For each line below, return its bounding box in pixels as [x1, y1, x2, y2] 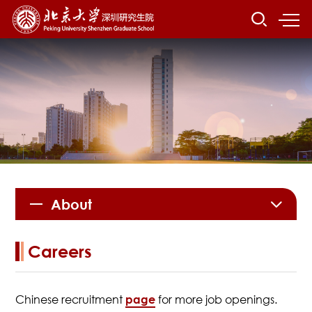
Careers [28, 241, 93, 261]
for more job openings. [155, 292, 278, 306]
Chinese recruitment [15, 292, 126, 306]
